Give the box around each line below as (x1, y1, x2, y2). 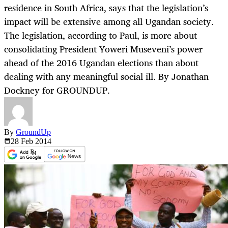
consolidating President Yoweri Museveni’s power (4, 41, 203, 57)
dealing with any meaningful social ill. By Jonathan (4, 69, 209, 84)
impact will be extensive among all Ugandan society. (4, 14, 214, 30)
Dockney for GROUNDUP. (4, 82, 110, 98)
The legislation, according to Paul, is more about (4, 27, 197, 43)
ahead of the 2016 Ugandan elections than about (4, 55, 198, 71)
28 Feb (11, 137, 35, 146)
